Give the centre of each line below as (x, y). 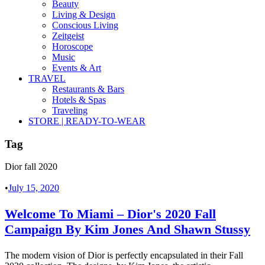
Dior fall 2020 (31, 167)
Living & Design (84, 14)
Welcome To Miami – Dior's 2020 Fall (110, 214)
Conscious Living (85, 25)
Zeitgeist (68, 36)
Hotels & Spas (79, 100)
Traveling (70, 110)
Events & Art (77, 68)
